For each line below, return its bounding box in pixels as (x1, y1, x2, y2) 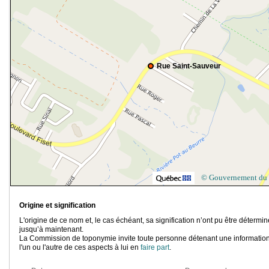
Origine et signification (19, 201, 95, 210)
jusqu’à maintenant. (19, 225, 83, 234)
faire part (141, 243, 169, 252)
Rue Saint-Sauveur (157, 62, 221, 71)
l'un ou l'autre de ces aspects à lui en (19, 243, 141, 252)
